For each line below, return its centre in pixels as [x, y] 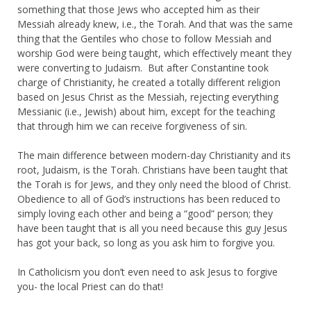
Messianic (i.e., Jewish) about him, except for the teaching [146, 111]
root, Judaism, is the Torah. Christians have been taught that [153, 169]
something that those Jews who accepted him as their [138, 9]
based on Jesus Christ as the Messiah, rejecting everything [148, 96]
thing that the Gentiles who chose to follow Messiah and [144, 38]
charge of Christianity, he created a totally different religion [149, 82]
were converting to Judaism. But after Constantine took [143, 67]
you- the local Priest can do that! [90, 286]
